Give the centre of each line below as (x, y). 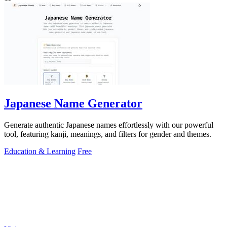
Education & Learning (40, 151)
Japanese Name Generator (73, 103)
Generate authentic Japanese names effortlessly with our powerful (109, 125)
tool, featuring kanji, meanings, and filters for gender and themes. (108, 134)
